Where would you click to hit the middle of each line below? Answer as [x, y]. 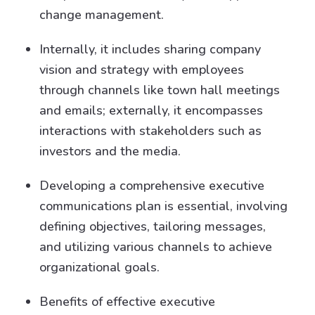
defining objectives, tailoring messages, [153, 226]
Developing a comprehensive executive [152, 186]
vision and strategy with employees [142, 70]
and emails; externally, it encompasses [151, 110]
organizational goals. [99, 267]
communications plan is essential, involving [163, 206]
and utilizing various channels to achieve [156, 247]
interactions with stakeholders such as [150, 131]
